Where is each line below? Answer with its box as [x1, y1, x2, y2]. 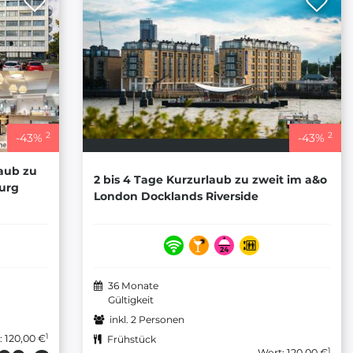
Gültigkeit [107, 294, 154, 307]
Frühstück [106, 333, 156, 346]
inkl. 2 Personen [109, 314, 184, 326]
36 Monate [107, 280, 158, 292]
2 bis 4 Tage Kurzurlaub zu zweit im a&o [93, 172, 327, 187]
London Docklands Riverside [93, 188, 258, 203]
